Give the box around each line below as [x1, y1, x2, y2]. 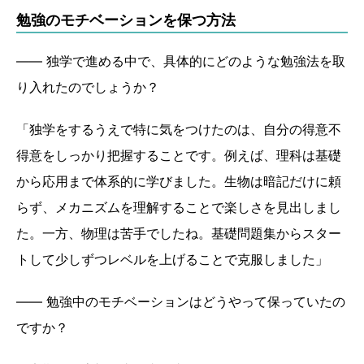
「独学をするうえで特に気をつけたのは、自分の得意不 [16, 121, 341, 138]
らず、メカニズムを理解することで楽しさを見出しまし [16, 199, 341, 216]
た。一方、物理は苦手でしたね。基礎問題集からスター [16, 225, 341, 242]
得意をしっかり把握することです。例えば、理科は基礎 [16, 147, 341, 164]
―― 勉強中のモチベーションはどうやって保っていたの [16, 293, 345, 310]
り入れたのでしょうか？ [16, 79, 163, 96]
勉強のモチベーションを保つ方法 [16, 11, 236, 29]
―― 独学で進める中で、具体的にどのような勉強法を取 [16, 53, 345, 70]
